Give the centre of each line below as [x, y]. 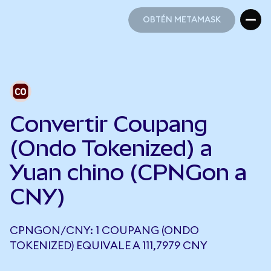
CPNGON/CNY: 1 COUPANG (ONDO [104, 230]
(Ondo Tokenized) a [111, 148]
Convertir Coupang [109, 124]
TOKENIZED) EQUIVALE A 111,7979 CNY [109, 246]
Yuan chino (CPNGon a [128, 172]
